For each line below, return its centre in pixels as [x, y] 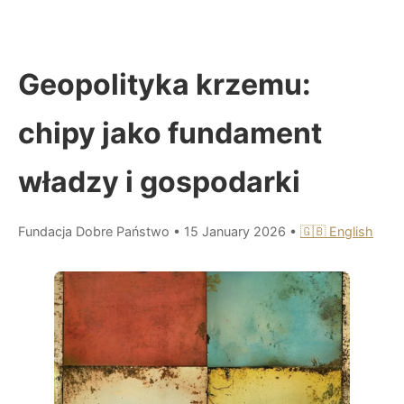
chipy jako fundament [170, 133]
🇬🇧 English [337, 231]
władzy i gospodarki [159, 181]
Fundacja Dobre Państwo [94, 231]
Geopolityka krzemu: [165, 84]
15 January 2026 [237, 231]
